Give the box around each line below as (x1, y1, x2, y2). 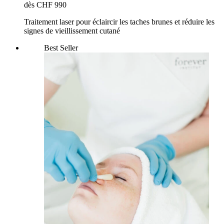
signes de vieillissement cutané (24, 26, 120, 35)
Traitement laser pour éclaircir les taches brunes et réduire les (24, 17, 214, 26)
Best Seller (44, 43, 78, 52)
